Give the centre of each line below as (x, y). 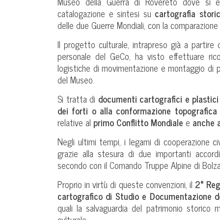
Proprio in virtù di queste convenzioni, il (126, 184)
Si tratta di (78, 98)
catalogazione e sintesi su (106, 13)
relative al (75, 122)
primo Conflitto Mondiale (138, 122)
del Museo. (76, 79)
